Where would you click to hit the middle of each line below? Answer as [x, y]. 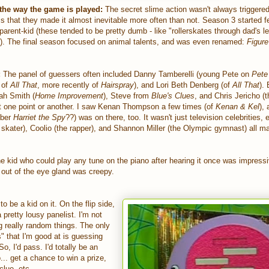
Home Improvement [69, 95]
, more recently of [69, 85]
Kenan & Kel [237, 106]
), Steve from [127, 95]
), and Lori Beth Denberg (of [183, 85]
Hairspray [117, 85]
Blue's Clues [173, 95]
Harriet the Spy [39, 117]
